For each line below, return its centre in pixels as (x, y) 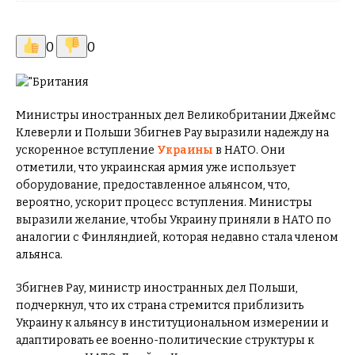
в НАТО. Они (249, 150)
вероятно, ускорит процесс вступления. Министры (164, 202)
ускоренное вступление (85, 150)
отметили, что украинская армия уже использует (156, 168)
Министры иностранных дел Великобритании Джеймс (176, 115)
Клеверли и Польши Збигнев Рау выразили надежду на (172, 133)
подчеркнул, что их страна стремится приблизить (160, 305)
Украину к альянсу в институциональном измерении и (172, 323)
